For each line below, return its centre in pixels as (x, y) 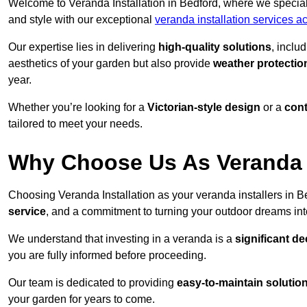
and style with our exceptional (82, 20)
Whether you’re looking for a (78, 108)
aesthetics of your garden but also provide (111, 64)
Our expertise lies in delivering (83, 47)
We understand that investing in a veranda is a (122, 239)
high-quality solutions (215, 47)
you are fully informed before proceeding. (107, 256)
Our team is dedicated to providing (93, 283)
